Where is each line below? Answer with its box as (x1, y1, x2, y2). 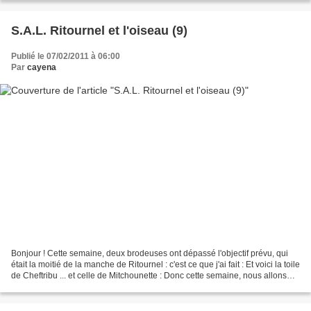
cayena (27, 62, 56, 73)
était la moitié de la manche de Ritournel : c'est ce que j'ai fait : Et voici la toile (11, 259, 300, 269)
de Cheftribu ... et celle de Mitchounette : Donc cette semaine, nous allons (11, 270, 287, 280)
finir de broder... (11, 281, 69, 292)
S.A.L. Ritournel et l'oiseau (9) (11, 24, 187, 38)
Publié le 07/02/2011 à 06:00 (11, 51, 120, 62)
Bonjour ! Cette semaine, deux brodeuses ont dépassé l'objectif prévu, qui (11, 248, 288, 258)
